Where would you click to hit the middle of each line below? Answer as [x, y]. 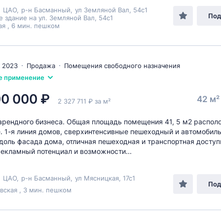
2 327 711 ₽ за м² [84, 101]
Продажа [41, 66]
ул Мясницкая [97, 178]
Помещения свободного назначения [122, 66]
